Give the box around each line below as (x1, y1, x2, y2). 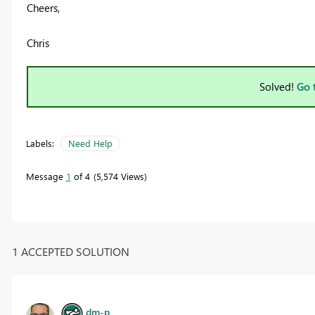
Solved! (259, 79, 297, 94)
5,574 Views (96, 170, 144, 183)
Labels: (25, 137, 54, 150)
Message (25, 170, 66, 183)
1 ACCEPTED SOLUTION (11, 243, 129, 259)
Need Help (67, 137, 112, 150)
